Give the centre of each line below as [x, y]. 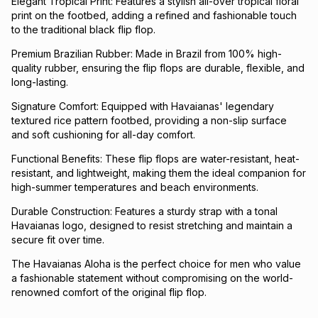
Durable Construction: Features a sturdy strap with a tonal [144, 211]
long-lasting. [40, 82]
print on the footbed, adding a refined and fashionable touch [154, 15]
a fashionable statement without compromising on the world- [152, 278]
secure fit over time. [58, 240]
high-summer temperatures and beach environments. [135, 187]
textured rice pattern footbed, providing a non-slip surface [149, 120]
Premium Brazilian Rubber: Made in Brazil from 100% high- [147, 54]
